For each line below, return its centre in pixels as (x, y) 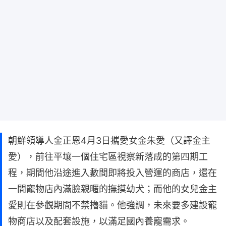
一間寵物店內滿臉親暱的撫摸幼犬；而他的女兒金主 (112, 189)
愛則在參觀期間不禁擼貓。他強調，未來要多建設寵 (112, 205)
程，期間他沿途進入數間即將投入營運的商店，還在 (112, 173)
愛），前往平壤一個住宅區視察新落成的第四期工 (108, 156)
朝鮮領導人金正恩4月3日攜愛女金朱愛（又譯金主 (109, 140)
